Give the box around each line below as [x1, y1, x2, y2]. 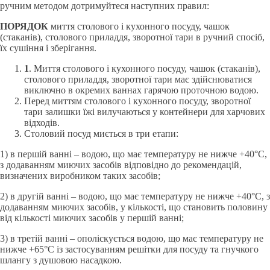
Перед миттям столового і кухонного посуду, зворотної [24, 96, 251, 106]
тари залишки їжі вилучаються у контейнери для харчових [24, 107, 265, 117]
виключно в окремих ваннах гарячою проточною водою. [24, 85, 259, 95]
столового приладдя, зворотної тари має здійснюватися [24, 74, 252, 84]
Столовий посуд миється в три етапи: [24, 128, 178, 139]
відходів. [24, 118, 60, 128]
